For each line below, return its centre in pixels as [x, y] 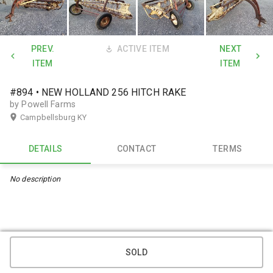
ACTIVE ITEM [143, 48]
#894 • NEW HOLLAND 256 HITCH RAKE [98, 92]
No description [35, 179]
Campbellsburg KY [54, 117]
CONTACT [136, 149]
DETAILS [45, 149]
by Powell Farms [43, 104]
